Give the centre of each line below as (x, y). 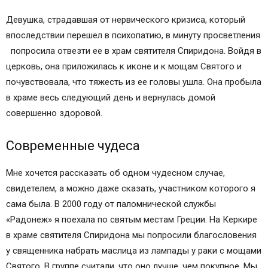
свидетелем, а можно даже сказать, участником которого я (131, 188)
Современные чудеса (73, 146)
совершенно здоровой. (54, 113)
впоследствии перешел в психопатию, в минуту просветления (133, 35)
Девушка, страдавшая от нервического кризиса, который (126, 20)
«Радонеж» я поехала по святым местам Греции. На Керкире (132, 220)
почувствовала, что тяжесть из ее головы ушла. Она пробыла (134, 82)
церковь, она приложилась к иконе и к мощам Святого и (124, 66)
